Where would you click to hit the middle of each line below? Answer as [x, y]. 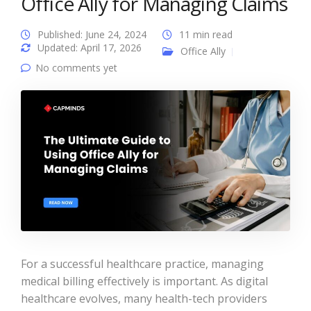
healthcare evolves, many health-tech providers [144, 299]
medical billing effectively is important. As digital [144, 281]
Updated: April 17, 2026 [90, 48]
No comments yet [76, 68]
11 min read [206, 35]
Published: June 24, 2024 [92, 35]
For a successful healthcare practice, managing [142, 264]
